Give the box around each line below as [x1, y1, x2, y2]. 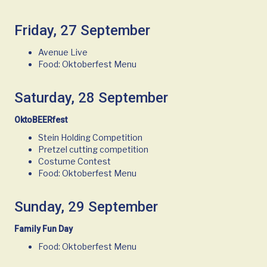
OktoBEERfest [14, 115, 67, 125]
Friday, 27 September [14, 22, 150, 39]
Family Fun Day [14, 224, 73, 234]
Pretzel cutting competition [38, 144, 148, 155]
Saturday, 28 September [14, 89, 168, 107]
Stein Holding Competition [38, 132, 142, 143]
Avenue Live [38, 47, 88, 58]
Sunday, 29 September [14, 198, 158, 216]
